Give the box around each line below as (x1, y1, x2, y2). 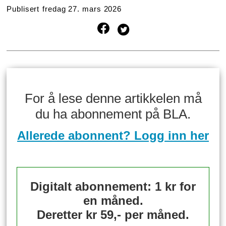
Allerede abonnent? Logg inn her (17, 129, 209, 143)
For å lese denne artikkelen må (24, 91, 202, 106)
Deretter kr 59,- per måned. (37, 208, 189, 222)
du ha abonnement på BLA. (35, 107, 191, 122)
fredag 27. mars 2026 (42, 5, 122, 14)
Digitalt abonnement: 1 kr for (30, 180, 196, 194)
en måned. (83, 194, 143, 208)
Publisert (7, 5, 40, 14)
